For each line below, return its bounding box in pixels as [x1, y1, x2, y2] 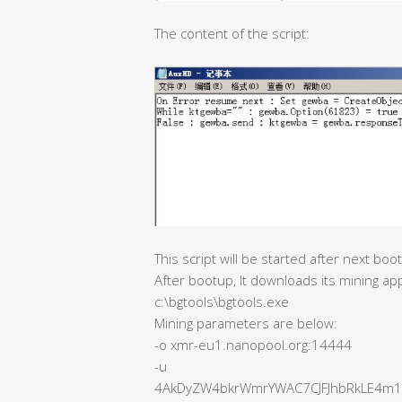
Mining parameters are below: [154, 313, 337, 332]
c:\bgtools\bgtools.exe [154, 292, 289, 310]
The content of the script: [154, 23, 310, 42]
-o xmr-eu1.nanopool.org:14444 [154, 335, 352, 354]
